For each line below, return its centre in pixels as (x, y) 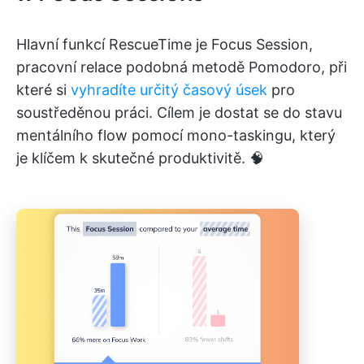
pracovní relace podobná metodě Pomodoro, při (182, 67)
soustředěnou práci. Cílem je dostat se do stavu (179, 112)
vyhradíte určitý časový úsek (169, 89)
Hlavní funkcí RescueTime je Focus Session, (165, 44)
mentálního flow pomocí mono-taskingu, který (176, 135)
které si (43, 89)
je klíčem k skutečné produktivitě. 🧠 (140, 158)
